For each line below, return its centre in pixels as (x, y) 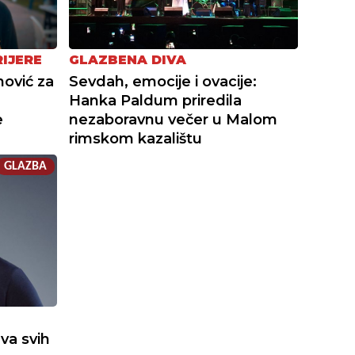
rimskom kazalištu (136, 139)
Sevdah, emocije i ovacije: (163, 82)
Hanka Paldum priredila (156, 101)
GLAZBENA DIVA (128, 60)
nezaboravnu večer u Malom (174, 120)
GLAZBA (26, 167)
